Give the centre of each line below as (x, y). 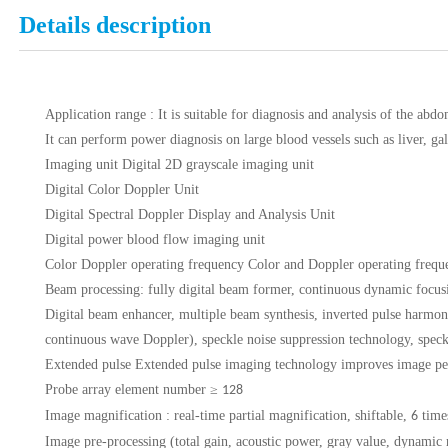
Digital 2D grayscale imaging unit (218, 165)
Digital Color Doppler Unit (122, 190)
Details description (115, 24)
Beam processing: (95, 290)
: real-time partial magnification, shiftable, (287, 416)
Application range (96, 115)
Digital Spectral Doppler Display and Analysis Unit (190, 215)
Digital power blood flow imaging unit (155, 240)
